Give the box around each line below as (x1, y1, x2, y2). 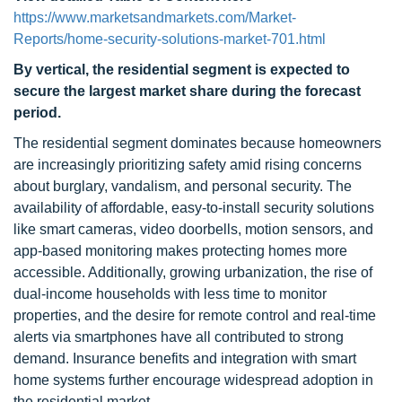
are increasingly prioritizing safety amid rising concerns (13, 157, 362, 172)
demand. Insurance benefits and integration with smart (13, 351, 356, 366)
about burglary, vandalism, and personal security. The (13, 179, 352, 194)
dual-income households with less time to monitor (13, 286, 327, 301)
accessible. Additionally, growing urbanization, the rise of (13, 265, 372, 280)
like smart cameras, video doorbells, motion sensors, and (13, 222, 373, 237)
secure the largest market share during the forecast (13, 83, 361, 99)
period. (13, 105, 61, 120)
